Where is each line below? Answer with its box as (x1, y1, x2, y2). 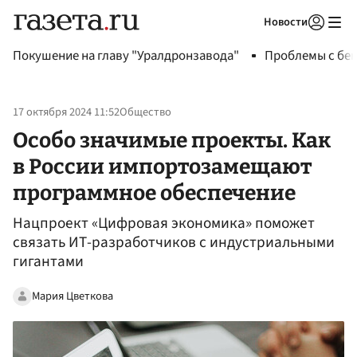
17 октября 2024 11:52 (13, 104, 120, 121)
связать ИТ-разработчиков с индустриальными (13, 231, 335, 254)
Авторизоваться (214, 35, 288, 49)
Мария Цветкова (32, 287, 113, 304)
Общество (120, 104, 171, 121)
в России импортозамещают (13, 153, 312, 179)
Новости (264, 14, 308, 30)
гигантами (13, 250, 84, 273)
